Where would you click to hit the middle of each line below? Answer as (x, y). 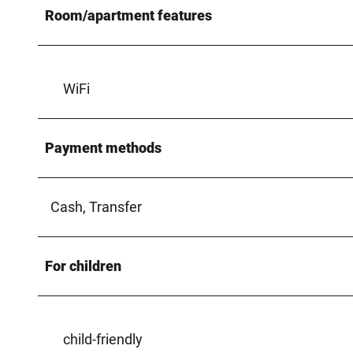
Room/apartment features (128, 15)
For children (83, 266)
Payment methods (103, 147)
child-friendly (103, 339)
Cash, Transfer (96, 206)
